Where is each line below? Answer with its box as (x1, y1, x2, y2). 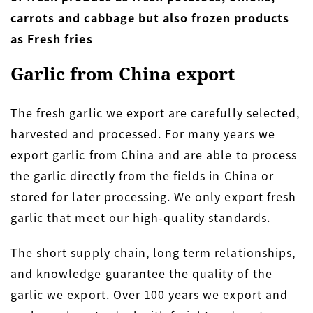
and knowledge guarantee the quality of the (10, 264, 272, 282)
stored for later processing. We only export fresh (10, 187, 296, 205)
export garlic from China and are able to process (10, 145, 297, 163)
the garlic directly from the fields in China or (10, 166, 274, 184)
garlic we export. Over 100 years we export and (10, 285, 288, 303)
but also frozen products (134, 8, 289, 26)
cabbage (84, 8, 135, 26)
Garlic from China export (10, 61, 235, 85)
